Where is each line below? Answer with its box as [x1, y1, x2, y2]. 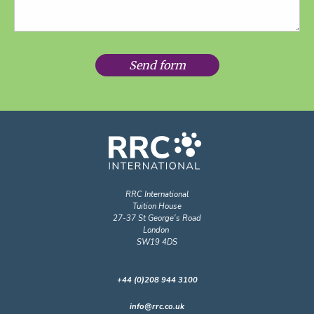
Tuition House [132, 191, 182, 202]
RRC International [125, 179, 189, 190]
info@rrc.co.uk [130, 291, 184, 302]
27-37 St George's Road [113, 203, 201, 214]
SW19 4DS [137, 226, 177, 238]
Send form [128, 48, 186, 62]
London [143, 214, 171, 226]
